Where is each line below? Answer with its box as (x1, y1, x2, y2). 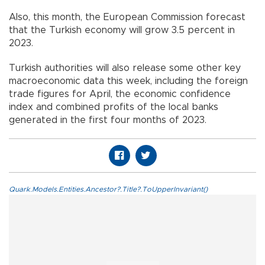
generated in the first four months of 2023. (9, 115, 206, 125)
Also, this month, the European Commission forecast (9, 12, 245, 22)
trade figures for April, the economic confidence (9, 89, 231, 99)
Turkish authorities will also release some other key (9, 63, 241, 73)
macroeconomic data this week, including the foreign (9, 76, 248, 86)
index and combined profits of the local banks (9, 102, 218, 112)
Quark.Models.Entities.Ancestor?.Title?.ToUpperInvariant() (9, 185, 208, 193)
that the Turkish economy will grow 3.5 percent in (9, 25, 235, 35)
